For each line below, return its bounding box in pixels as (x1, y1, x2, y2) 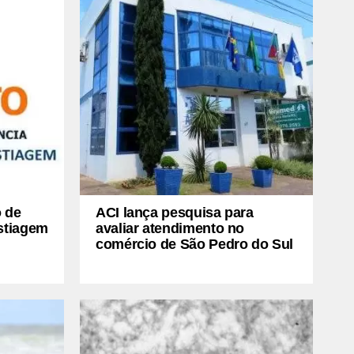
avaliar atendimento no (96, 220, 245, 236)
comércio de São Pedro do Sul (96, 235, 293, 252)
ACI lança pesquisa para (96, 204, 254, 220)
